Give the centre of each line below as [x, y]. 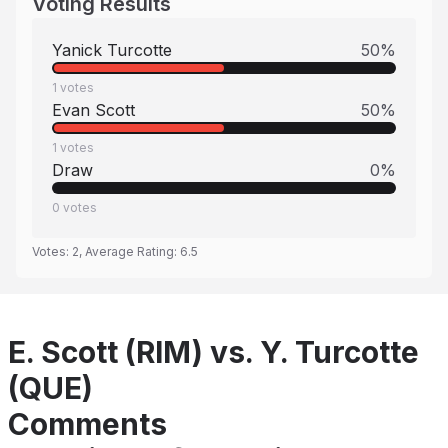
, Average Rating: [129, 251]
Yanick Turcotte [112, 50]
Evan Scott [93, 110]
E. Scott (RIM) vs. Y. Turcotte [213, 352]
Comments [87, 424]
